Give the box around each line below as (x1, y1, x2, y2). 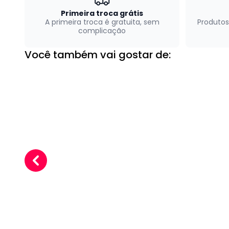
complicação (78, 25, 126, 36)
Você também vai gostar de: (25, 47, 171, 62)
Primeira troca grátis (61, 8, 143, 18)
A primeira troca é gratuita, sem (44, 16, 159, 27)
